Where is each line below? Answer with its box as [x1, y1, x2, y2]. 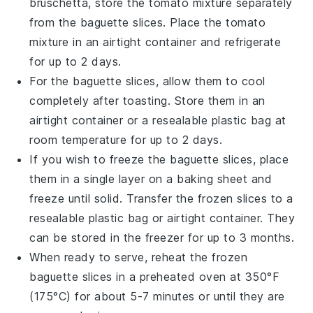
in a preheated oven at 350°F [112, 269, 280, 284]
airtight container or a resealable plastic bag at [29, 112, 286, 127]
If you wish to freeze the [29, 152, 170, 166]
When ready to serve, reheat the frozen [29, 249, 248, 264]
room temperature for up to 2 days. [29, 132, 223, 147]
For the [29, 73, 73, 88]
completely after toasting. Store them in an [29, 93, 265, 108]
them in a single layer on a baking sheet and [29, 171, 272, 186]
